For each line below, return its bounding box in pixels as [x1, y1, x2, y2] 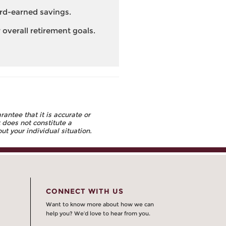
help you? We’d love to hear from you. [46, 209, 150, 217]
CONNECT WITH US [46, 186, 124, 196]
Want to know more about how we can [46, 200, 154, 208]
